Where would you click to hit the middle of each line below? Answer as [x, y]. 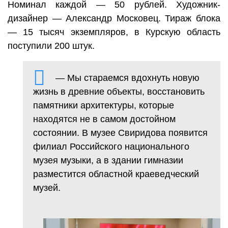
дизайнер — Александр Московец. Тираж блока [114, 18]
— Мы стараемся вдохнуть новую [127, 78]
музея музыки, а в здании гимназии [108, 160]
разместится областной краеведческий [116, 174]
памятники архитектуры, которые [104, 105]
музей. [47, 188]
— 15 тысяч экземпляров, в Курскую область [114, 32]
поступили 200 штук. [51, 46]
